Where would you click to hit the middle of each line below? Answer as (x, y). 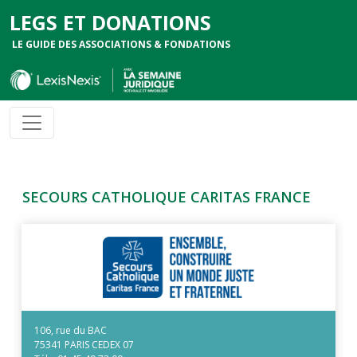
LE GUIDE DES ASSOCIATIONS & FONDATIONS (121, 44)
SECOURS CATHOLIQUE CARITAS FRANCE (167, 196)
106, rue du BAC (71, 331)
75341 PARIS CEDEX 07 (84, 345)
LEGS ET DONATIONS (110, 22)
